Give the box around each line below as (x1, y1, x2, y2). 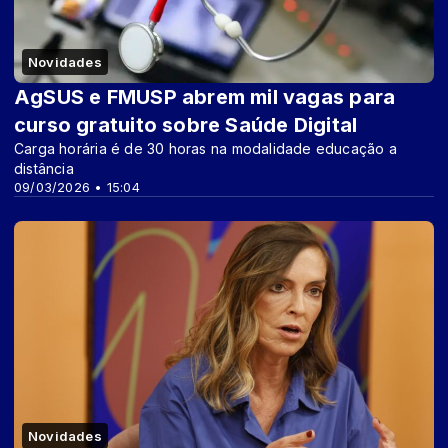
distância (14, 159, 74, 177)
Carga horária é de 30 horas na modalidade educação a (14, 139, 397, 157)
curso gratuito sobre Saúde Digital (14, 112, 358, 137)
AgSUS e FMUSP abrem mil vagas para (14, 84, 396, 109)
